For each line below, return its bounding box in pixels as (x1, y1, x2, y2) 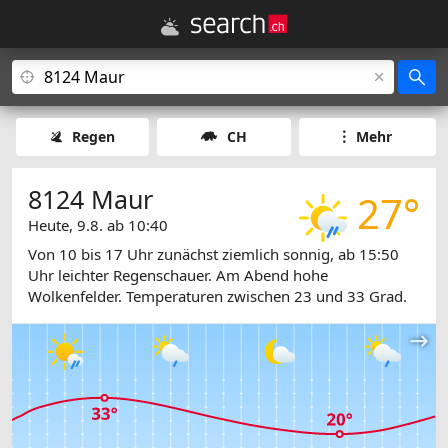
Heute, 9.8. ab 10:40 (28, 215, 168, 235)
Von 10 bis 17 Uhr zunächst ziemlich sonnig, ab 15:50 (28, 244, 399, 265)
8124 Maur (28, 182, 153, 216)
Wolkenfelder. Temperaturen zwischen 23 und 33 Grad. (28, 286, 407, 307)
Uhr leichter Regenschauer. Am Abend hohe (28, 265, 328, 286)
